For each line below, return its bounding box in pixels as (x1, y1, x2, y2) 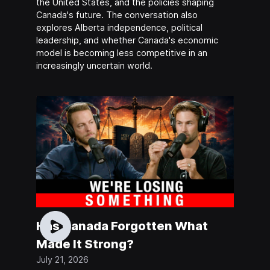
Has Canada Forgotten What (36, 219, 208, 234)
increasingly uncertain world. (36, 60, 152, 71)
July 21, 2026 (36, 254, 89, 265)
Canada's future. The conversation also (36, 10, 198, 20)
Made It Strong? (36, 237, 134, 252)
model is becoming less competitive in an (36, 48, 207, 58)
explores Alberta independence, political (36, 22, 202, 33)
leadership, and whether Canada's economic (36, 35, 218, 46)
